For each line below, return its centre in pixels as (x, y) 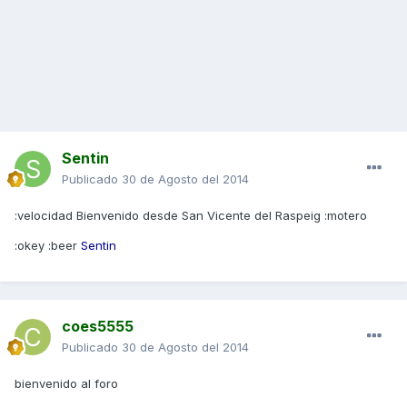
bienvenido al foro (66, 384)
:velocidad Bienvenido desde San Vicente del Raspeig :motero (191, 216)
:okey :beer (48, 246)
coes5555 (98, 327)
